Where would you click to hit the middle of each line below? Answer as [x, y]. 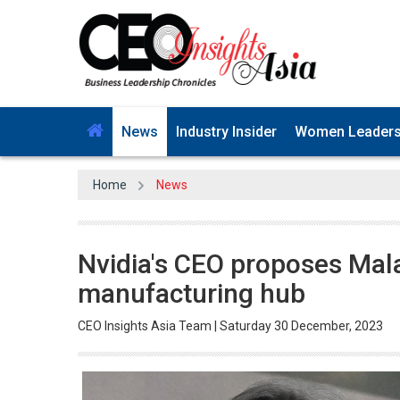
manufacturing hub [192, 290]
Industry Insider [226, 128]
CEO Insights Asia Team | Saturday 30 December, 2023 [230, 322]
